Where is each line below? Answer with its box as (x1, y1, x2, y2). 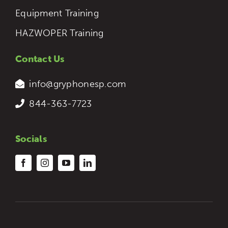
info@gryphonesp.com (29, 78, 126, 90)
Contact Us (15, 53, 65, 65)
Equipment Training (15, 7, 99, 19)
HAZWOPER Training (15, 27, 104, 39)
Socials (15, 133, 47, 145)
